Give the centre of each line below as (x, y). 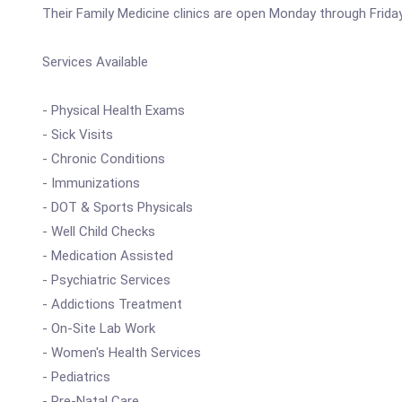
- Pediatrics (76, 377)
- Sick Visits (78, 135)
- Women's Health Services (122, 353)
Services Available (95, 62)
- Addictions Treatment (112, 304)
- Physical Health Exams (114, 110)
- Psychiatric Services (106, 280)
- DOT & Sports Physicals (118, 207)
